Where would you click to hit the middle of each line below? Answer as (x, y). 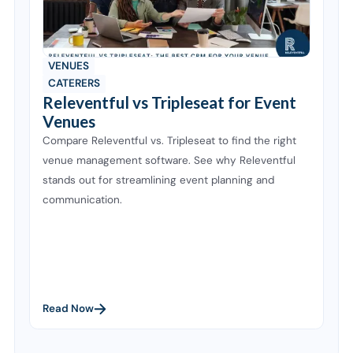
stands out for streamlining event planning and (159, 180)
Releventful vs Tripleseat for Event (170, 102)
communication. (83, 199)
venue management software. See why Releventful (169, 160)
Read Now (69, 309)
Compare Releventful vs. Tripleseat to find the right (170, 140)
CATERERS (74, 84)
